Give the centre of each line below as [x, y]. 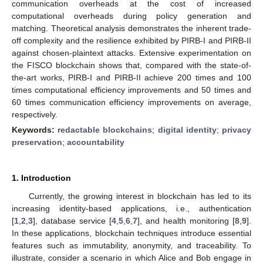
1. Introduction [41, 178]
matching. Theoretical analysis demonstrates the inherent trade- [131, 28]
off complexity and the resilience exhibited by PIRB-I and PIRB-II [131, 40]
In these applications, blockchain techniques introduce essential [131, 233]
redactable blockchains [105, 129]
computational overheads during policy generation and [131, 16]
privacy [237, 129]
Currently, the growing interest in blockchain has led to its [140, 196]
